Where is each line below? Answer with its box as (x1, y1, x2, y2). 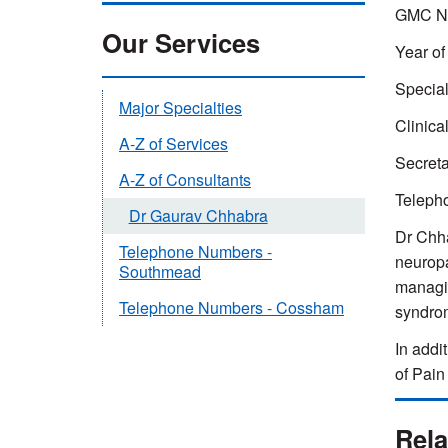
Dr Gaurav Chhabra (128, 204, 268, 228)
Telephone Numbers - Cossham (119, 296, 344, 320)
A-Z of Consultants (119, 168, 251, 192)
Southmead (119, 260, 201, 284)
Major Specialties (119, 96, 242, 120)
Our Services (102, 24, 260, 62)
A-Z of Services (119, 132, 228, 156)
